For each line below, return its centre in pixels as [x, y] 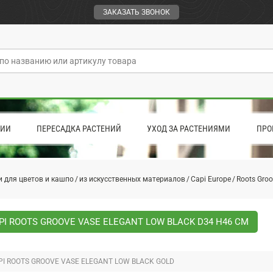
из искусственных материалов [132, 179]
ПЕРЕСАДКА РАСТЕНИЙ [79, 129]
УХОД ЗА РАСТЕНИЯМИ [189, 129]
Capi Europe [211, 179]
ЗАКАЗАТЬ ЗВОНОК [136, 12]
